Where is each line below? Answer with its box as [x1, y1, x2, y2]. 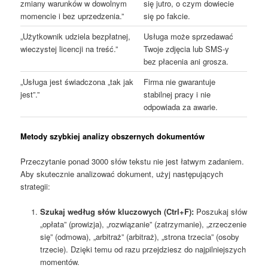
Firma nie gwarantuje [144, 75, 216, 87]
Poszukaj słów [193, 205, 247, 217]
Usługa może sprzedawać [144, 30, 234, 42]
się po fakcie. [144, 10, 191, 22]
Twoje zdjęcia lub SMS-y [144, 42, 230, 54]
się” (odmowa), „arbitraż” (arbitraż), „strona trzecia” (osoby [39, 230, 239, 242]
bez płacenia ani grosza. [144, 55, 229, 67]
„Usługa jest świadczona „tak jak [20, 75, 134, 87]
